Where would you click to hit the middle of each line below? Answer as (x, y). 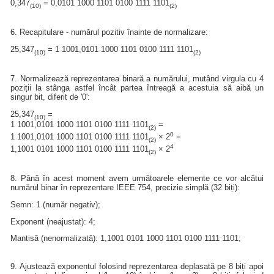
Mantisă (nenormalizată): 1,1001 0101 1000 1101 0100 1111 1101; (126, 239)
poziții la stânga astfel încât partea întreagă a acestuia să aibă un (137, 88)
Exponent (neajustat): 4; (53, 221)
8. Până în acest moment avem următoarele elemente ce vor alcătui (137, 178)
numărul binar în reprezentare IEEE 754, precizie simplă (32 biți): (125, 187)
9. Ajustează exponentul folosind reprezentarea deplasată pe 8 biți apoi (137, 266)
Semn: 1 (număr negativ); (56, 204)
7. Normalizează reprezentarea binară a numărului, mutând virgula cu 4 (137, 79)
